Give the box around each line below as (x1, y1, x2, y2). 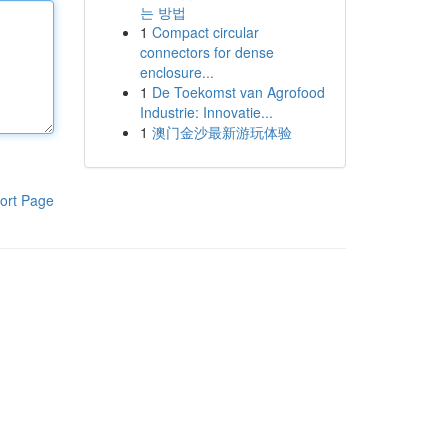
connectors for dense (139, 42, 274, 62)
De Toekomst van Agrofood (151, 82, 325, 102)
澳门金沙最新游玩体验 (151, 122, 292, 142)
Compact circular (151, 22, 259, 42)
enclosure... (139, 62, 214, 82)
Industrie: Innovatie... (139, 102, 273, 122)
